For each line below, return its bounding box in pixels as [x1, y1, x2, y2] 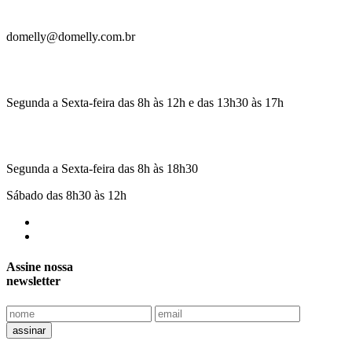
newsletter [6, 274, 60, 288]
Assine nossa [6, 260, 73, 274]
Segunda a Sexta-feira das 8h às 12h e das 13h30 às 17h [6, 95, 284, 109]
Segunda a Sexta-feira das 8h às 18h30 [6, 161, 198, 175]
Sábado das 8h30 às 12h [6, 188, 126, 202]
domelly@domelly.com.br [6, 29, 135, 43]
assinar [13, 324, 46, 336]
